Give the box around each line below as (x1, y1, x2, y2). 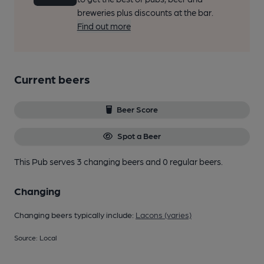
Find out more (77, 21, 131, 31)
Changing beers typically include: (14, 209, 136, 219)
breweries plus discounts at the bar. (77, 7, 213, 18)
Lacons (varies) (136, 209, 192, 219)
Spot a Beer (117, 131, 161, 141)
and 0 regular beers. (146, 156, 223, 167)
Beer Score (117, 104, 159, 114)
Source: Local (14, 233, 57, 242)
